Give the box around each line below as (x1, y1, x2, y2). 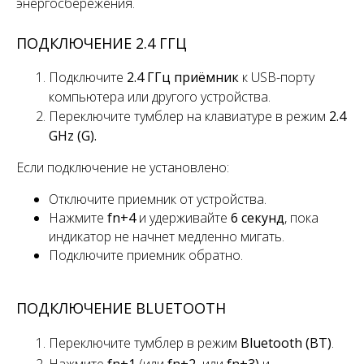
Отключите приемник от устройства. (49, 189, 266, 208)
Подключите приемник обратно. (49, 245, 243, 264)
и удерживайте (136, 208, 231, 227)
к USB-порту (239, 67, 314, 86)
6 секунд (231, 208, 284, 227)
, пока (284, 208, 318, 227)
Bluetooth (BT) (240, 333, 331, 352)
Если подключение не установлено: (16, 158, 229, 176)
